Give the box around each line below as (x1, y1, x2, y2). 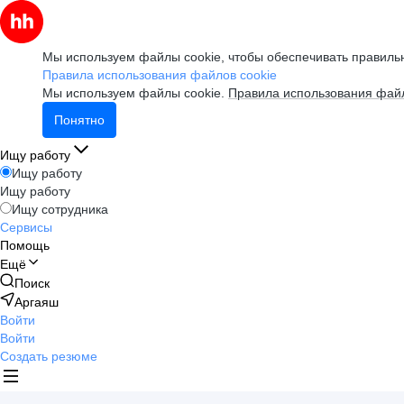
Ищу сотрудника (12, 202, 108, 216)
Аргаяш (14, 295, 59, 309)
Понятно (54, 113, 105, 127)
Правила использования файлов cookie (42, 68, 277, 82)
